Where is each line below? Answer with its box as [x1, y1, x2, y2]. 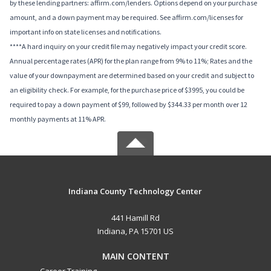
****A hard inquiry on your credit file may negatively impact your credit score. [10, 41, 247, 51]
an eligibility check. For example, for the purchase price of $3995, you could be [10, 85, 244, 94]
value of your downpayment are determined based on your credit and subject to [10, 70, 254, 80]
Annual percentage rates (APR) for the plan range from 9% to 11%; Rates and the [10, 56, 252, 65]
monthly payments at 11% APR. [10, 114, 106, 123]
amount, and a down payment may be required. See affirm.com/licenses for [10, 12, 243, 22]
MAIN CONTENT [102, 250, 169, 262]
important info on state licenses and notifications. [10, 27, 162, 36]
